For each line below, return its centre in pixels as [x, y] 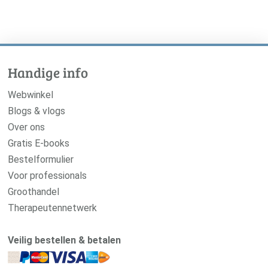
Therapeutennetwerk [52, 208]
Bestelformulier [40, 159]
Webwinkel [30, 95]
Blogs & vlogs [36, 111]
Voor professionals [47, 176]
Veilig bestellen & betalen [64, 240]
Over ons [26, 127]
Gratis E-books [38, 143]
